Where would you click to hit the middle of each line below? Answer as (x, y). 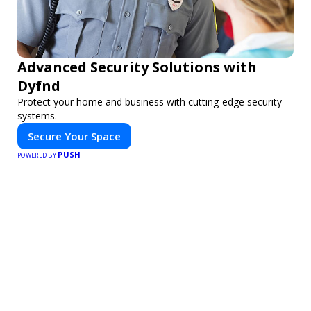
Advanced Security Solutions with (137, 67)
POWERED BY (38, 155)
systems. (37, 116)
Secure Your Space (74, 136)
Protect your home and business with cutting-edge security (150, 102)
